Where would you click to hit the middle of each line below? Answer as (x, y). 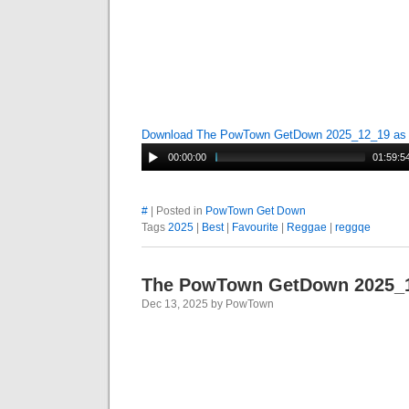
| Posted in (177, 211)
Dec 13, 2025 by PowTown (208, 304)
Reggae (307, 227)
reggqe (353, 227)
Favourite (255, 227)
